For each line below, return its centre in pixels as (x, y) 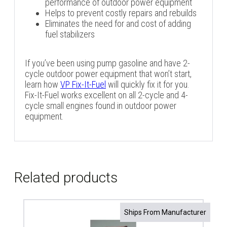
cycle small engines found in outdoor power (101, 106)
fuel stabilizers (70, 34)
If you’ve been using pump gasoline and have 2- (107, 63)
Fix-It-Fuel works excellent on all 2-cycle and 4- (106, 95)
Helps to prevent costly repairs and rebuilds (121, 13)
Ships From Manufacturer (165, 213)
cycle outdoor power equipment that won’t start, (108, 74)
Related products (66, 178)
